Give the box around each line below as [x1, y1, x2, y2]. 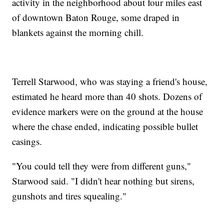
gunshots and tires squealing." [12, 189, 127, 202]
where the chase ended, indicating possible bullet [12, 120, 198, 133]
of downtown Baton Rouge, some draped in [12, 11, 180, 24]
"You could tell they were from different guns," [12, 159, 191, 172]
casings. [12, 135, 42, 148]
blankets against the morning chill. [12, 26, 144, 39]
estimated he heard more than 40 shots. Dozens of [12, 90, 202, 103]
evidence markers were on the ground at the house [12, 105, 203, 118]
